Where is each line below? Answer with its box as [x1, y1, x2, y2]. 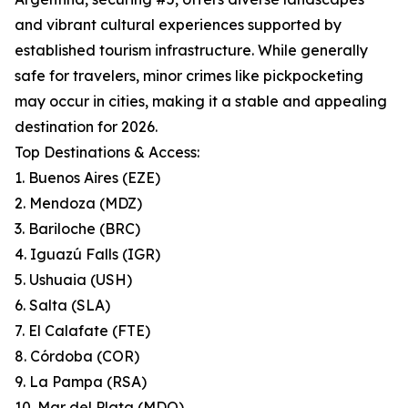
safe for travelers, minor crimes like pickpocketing [15, 66, 363, 86]
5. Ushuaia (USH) [15, 270, 132, 290]
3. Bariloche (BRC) [15, 219, 140, 239]
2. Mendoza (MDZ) [15, 194, 142, 213]
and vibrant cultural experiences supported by [15, 15, 342, 35]
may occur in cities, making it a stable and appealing [15, 92, 387, 111]
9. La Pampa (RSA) [15, 372, 147, 392]
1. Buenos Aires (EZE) [15, 168, 160, 188]
